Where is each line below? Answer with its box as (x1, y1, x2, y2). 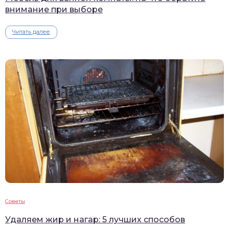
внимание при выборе (5, 4, 103, 14)
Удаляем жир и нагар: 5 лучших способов (5, 214, 185, 224)
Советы (5, 197, 25, 204)
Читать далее (12, 28, 50, 35)
